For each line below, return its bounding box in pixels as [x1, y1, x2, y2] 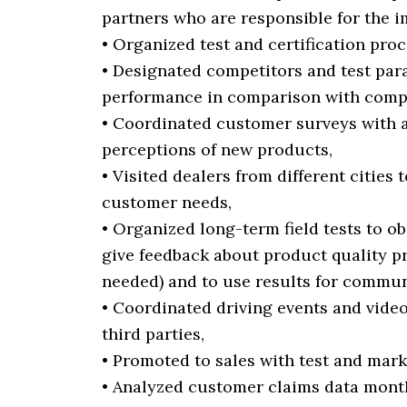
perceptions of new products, [102, 139, 333, 160]
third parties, [102, 323, 204, 344]
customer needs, [102, 192, 232, 213]
